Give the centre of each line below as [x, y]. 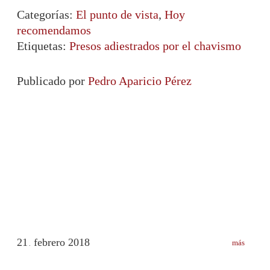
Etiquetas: [43, 46]
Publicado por [52, 80]
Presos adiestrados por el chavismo [155, 46]
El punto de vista [117, 14]
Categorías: [46, 14]
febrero [51, 242]
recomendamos [54, 30]
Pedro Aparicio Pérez [140, 80]
